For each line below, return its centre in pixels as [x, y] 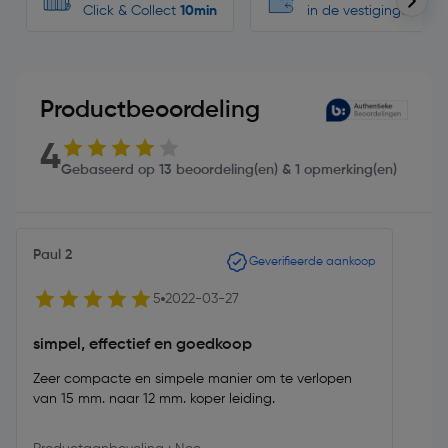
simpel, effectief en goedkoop [142, 345]
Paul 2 [52, 255]
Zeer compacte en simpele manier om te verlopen [192, 379]
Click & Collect [131, 11]
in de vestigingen [362, 11]
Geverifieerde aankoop [313, 262]
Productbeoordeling [150, 110]
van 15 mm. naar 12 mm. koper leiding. [154, 399]
